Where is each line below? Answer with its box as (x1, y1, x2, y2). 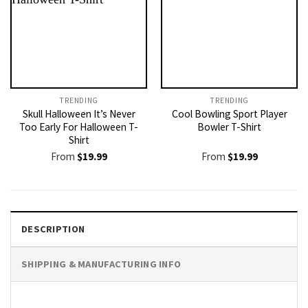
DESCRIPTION (21, 222, 85, 235)
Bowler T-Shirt (197, 120, 261, 134)
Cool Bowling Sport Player (171, 107, 287, 121)
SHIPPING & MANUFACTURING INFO (21, 257, 181, 270)
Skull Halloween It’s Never (22, 107, 135, 121)
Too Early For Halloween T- (19, 120, 138, 134)
